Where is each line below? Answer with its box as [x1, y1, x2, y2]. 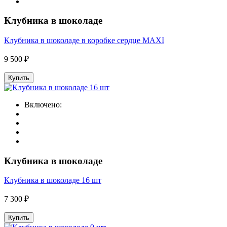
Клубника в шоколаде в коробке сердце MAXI [4, 35, 164, 45]
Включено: [24, 100, 62, 109]
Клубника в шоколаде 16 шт [4, 176, 101, 185]
